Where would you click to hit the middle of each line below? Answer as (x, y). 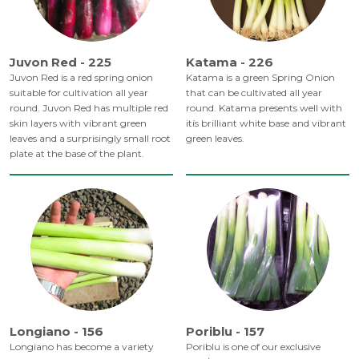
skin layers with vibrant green (78, 123)
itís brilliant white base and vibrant (266, 123)
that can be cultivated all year (254, 93)
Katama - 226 (230, 63)
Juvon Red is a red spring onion (81, 78)
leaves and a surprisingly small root (90, 139)
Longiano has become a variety (82, 347)
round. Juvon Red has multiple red (89, 108)
